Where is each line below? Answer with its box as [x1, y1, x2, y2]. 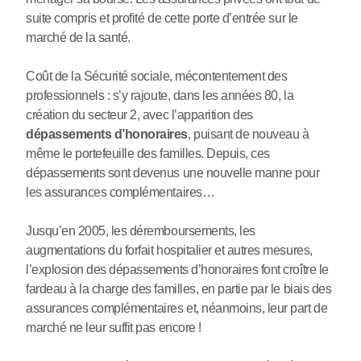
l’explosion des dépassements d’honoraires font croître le [26, 263, 329, 277]
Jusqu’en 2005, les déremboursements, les [26, 224, 255, 239]
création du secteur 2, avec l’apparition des [26, 108, 253, 122]
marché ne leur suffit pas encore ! [26, 321, 201, 335]
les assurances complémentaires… [26, 185, 215, 200]
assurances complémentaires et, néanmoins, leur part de [26, 301, 328, 316]
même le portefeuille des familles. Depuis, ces [26, 147, 270, 161]
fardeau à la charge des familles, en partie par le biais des [26, 282, 332, 297]
